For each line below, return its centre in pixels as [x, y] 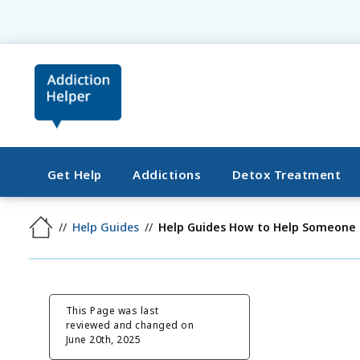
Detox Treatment [286, 174]
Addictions [167, 174]
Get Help [74, 174]
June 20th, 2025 [103, 339]
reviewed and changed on [130, 325]
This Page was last [112, 310]
